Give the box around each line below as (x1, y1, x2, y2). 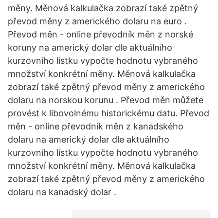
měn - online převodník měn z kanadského (8, 121, 183, 131)
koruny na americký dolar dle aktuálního (8, 42, 172, 53)
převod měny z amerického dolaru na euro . (8, 16, 187, 26)
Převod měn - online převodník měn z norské (8, 29, 193, 39)
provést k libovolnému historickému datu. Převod (8, 108, 209, 118)
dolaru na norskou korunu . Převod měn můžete (8, 95, 203, 105)
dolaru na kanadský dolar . (8, 187, 116, 197)
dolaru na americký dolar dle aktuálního (8, 134, 169, 145)
